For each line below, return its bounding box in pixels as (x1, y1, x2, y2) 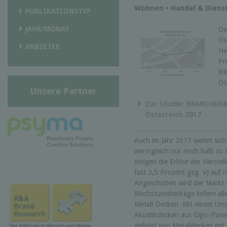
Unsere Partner (30, 85, 97, 96)
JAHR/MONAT (25, 24, 69, 33)
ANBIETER (25, 42, 60, 51)
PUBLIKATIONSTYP (25, 7, 91, 15)
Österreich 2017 (145, 110, 201, 119)
